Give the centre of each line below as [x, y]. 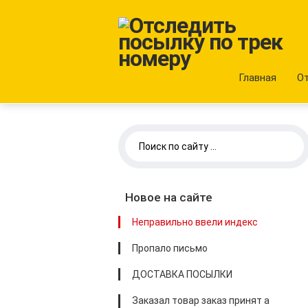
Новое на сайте [169, 197]
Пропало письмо [170, 248]
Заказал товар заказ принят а [201, 300]
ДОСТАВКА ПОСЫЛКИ [182, 274]
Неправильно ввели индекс [195, 222]
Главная [257, 78]
